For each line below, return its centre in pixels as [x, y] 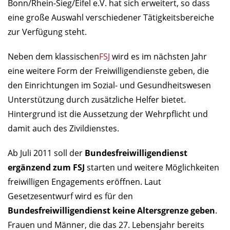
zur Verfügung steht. [47, 32]
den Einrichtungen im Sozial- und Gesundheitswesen [109, 85]
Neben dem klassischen [53, 57]
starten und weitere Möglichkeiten [152, 168]
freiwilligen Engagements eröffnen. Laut [84, 182]
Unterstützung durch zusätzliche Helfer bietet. [97, 100]
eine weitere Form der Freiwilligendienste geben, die [108, 71]
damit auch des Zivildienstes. [63, 129]
